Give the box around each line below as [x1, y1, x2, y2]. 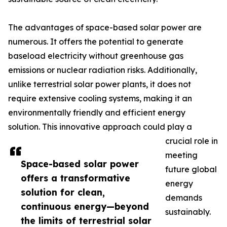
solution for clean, [21, 186, 105, 198]
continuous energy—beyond [21, 201, 149, 212]
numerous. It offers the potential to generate [8, 36, 183, 47]
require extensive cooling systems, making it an [8, 93, 192, 104]
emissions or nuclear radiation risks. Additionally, [8, 65, 197, 75]
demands [165, 193, 202, 203]
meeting [165, 150, 198, 161]
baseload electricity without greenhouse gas [8, 51, 183, 61]
